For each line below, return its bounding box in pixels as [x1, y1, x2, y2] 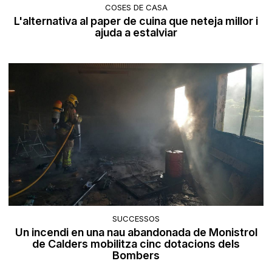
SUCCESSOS [112, 214, 160, 224]
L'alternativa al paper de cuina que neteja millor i [14, 15, 258, 28]
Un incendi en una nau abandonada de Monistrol [15, 226, 257, 239]
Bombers [112, 249, 160, 262]
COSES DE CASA [104, 2, 168, 13]
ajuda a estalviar [95, 26, 177, 39]
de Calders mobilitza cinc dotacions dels [32, 237, 240, 251]
